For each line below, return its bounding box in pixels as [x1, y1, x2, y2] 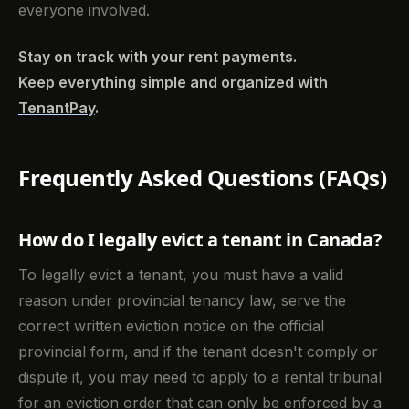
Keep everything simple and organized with [18, 72, 328, 91]
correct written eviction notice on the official [18, 316, 324, 335]
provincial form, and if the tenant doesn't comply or [18, 341, 378, 361]
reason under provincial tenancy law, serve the [18, 290, 346, 309]
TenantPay [18, 98, 95, 117]
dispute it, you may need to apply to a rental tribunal [18, 367, 382, 386]
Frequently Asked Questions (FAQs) [18, 162, 387, 193]
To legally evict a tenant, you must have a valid [18, 265, 343, 284]
